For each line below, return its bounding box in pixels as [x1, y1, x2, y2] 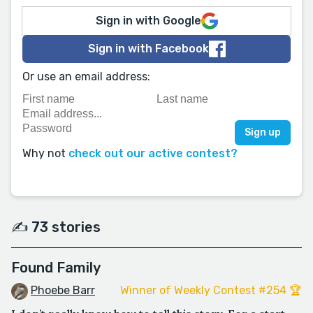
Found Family [11, 259, 101, 276]
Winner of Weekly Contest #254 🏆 [120, 284, 302, 298]
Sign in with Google [95, 14, 201, 27]
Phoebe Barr [31, 284, 95, 297]
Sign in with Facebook [87, 42, 209, 55]
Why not [22, 147, 68, 160]
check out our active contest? [68, 147, 238, 160]
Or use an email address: [22, 70, 150, 83]
